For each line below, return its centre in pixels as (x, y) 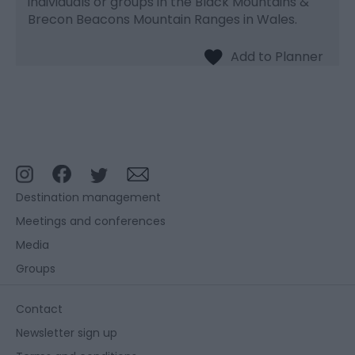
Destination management (88, 197)
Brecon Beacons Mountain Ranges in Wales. (162, 19)
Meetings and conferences (91, 221)
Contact (39, 309)
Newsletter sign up (67, 332)
